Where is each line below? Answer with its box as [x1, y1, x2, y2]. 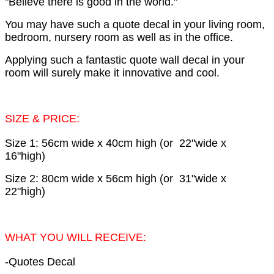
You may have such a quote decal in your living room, [5, 18, 265, 31]
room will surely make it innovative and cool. [5, 67, 220, 80]
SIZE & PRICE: [5, 113, 83, 125]
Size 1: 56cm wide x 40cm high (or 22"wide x [5, 137, 226, 150]
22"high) [5, 185, 45, 198]
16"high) [5, 150, 45, 163]
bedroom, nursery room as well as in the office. [5, 31, 233, 44]
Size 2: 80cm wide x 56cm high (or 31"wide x [5, 172, 226, 185]
